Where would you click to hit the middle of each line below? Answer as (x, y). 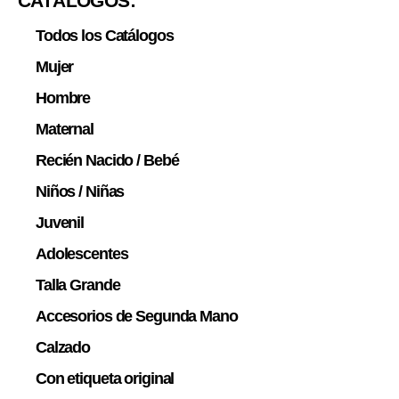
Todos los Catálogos (105, 35)
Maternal (65, 129)
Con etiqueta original (105, 378)
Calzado (63, 347)
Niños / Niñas (80, 191)
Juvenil (60, 222)
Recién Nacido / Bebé (107, 160)
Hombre (63, 98)
